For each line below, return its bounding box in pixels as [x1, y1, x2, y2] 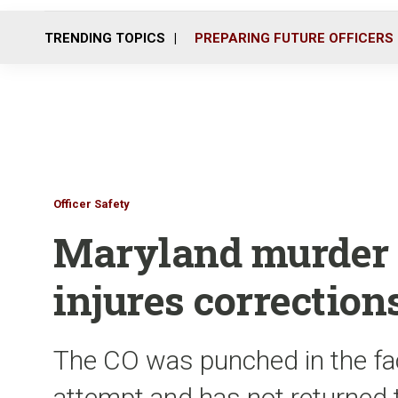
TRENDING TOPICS [44, 29, 165, 46]
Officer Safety [53, 197, 130, 211]
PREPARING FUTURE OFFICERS [195, 29, 394, 46]
